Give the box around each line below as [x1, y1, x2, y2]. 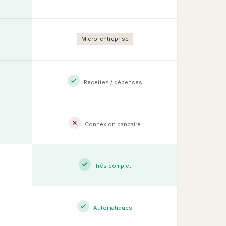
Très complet [94, 162, 131, 169]
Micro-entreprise [81, 35, 129, 42]
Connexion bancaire [85, 121, 141, 128]
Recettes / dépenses [83, 79, 142, 86]
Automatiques [93, 204, 132, 211]
